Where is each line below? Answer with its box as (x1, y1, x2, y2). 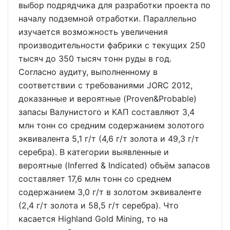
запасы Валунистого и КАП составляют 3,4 (18, 107, 195, 118)
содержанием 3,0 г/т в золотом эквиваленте (18, 187, 201, 198)
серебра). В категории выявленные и (18, 147, 169, 158)
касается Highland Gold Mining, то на (18, 214, 168, 224)
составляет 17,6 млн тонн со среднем (18, 174, 171, 184)
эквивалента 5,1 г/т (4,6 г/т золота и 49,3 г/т (18, 133, 199, 144)
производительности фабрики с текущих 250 (18, 40, 205, 51)
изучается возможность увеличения (18, 27, 168, 37)
